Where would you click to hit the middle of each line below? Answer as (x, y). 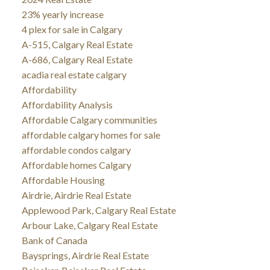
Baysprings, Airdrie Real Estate (85, 255)
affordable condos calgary (76, 149)
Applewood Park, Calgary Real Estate (99, 210)
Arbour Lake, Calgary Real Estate (89, 225)
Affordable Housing (63, 180)
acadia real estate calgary (74, 74)
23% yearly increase (62, 14)
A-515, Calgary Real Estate (77, 44)
